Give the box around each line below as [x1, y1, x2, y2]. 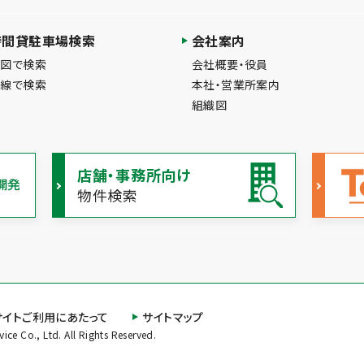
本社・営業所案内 [192, 76, 280, 93]
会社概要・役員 [192, 55, 268, 72]
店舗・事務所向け [77, 163, 191, 185]
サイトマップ [142, 308, 204, 325]
